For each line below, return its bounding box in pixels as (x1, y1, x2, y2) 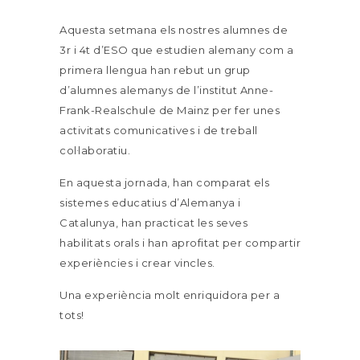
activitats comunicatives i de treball (59, 124, 258, 137)
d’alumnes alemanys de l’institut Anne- (59, 84, 273, 96)
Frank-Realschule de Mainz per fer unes (59, 104, 280, 117)
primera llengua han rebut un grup (59, 63, 251, 76)
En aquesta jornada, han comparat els (59, 176, 269, 189)
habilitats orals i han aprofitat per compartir (59, 236, 301, 249)
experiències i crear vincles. (59, 256, 215, 269)
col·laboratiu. (59, 144, 130, 157)
